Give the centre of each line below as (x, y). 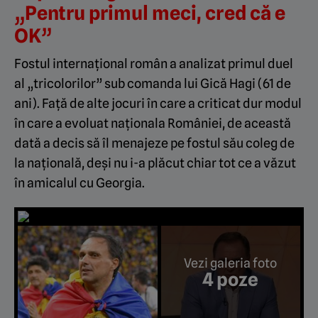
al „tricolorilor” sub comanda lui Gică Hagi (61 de (153, 83)
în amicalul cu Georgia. (79, 182)
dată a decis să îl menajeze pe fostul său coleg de (154, 143)
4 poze (230, 279)
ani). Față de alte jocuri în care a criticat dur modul (158, 103)
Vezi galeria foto (231, 263)
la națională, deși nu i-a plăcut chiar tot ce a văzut (155, 163)
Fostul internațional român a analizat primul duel (154, 63)
